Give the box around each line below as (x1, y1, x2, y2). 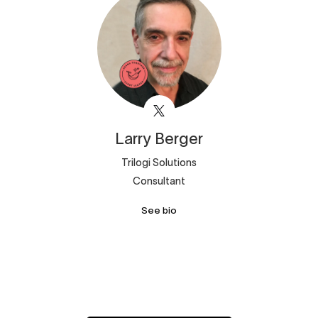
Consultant (133, 175, 185, 187)
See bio (141, 204, 177, 216)
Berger (155, 129, 203, 147)
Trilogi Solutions (121, 156, 197, 168)
